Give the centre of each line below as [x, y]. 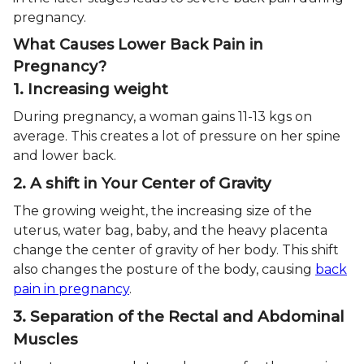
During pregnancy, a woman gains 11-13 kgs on [162, 116]
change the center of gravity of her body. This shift [176, 249]
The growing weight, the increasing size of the [162, 210]
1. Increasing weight [91, 89]
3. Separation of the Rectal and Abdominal [179, 316]
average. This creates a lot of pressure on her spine [177, 136]
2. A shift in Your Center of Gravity [142, 183]
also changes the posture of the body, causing [164, 269]
